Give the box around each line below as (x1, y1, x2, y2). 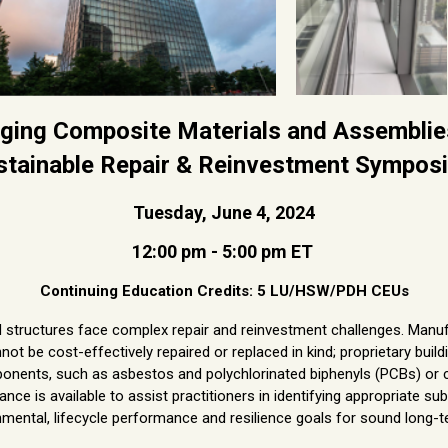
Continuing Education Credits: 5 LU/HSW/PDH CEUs (39, 281, 409, 300)
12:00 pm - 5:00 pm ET (131, 240, 313, 262)
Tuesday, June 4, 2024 (133, 201, 315, 223)
